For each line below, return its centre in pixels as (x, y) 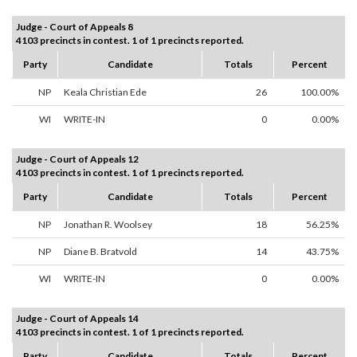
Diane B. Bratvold (100, 252)
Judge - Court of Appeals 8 (75, 27)
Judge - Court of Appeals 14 (77, 319)
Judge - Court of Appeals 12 (77, 159)
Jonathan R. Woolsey (108, 225)
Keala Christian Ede (105, 92)
